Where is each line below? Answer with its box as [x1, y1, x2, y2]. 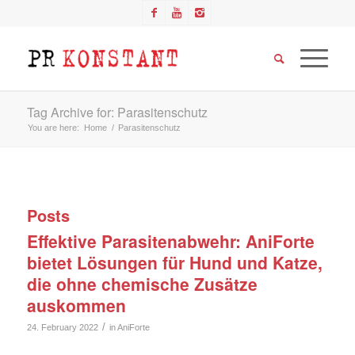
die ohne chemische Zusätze [26, 272, 258, 296]
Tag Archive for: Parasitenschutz [26, 103, 208, 121]
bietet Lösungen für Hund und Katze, [26, 250, 323, 274]
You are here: [27, 123, 79, 132]
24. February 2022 [26, 323, 98, 332]
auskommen [26, 293, 126, 317]
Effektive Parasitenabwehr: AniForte [26, 229, 315, 253]
